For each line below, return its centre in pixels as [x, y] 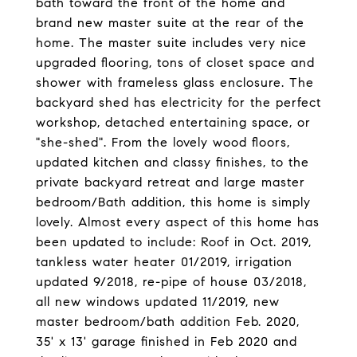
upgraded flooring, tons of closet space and [175, 63]
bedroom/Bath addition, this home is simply [173, 202]
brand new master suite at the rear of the [170, 23]
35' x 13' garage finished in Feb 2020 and [167, 341]
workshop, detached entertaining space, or [173, 122]
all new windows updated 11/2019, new [158, 302]
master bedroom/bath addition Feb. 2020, [168, 322]
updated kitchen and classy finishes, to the [173, 162]
